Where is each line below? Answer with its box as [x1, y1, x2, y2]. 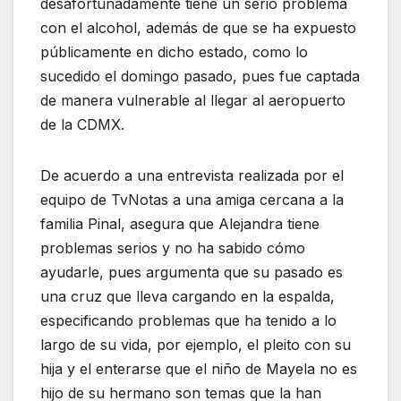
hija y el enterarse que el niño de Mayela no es [40, 359, 357, 378]
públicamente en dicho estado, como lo [40, 42, 308, 61]
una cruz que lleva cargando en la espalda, [40, 286, 335, 305]
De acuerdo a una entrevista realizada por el [40, 166, 344, 184]
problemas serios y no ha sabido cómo [40, 238, 305, 257]
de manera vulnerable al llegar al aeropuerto [40, 90, 346, 109]
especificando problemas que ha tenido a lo [40, 311, 337, 329]
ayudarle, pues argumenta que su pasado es [40, 262, 343, 281]
